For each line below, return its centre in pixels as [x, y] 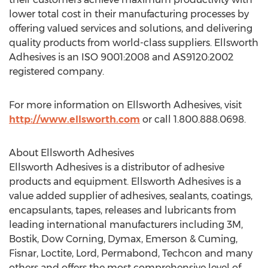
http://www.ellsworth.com [74, 119]
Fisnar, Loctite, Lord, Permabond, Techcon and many [131, 253]
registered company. [57, 71]
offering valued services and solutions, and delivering [131, 28]
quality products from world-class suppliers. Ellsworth [134, 43]
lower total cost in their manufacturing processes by [129, 14]
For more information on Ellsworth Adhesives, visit [125, 105]
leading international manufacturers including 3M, [126, 225]
